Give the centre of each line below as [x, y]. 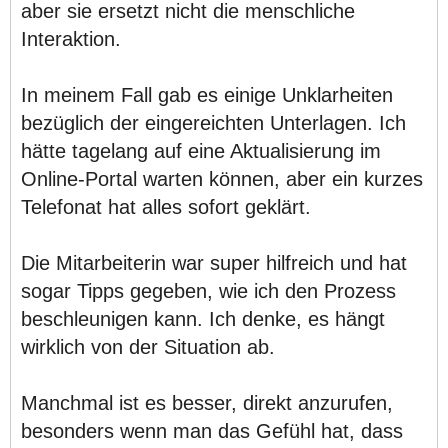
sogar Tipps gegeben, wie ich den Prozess [208, 290]
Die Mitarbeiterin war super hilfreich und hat [214, 262]
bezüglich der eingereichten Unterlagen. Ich [213, 122]
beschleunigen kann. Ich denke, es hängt [203, 318]
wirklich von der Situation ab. [148, 346]
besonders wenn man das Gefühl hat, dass [212, 430]
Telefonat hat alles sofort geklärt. [166, 206]
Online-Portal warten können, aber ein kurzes [222, 178]
